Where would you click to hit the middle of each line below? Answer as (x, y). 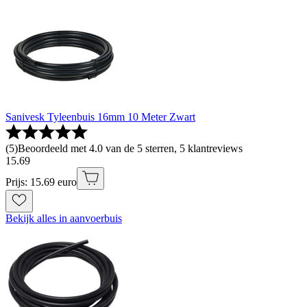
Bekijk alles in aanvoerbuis (64, 219)
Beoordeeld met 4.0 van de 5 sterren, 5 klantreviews (130, 149)
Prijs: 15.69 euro (41, 182)
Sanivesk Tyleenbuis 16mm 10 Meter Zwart (100, 117)
